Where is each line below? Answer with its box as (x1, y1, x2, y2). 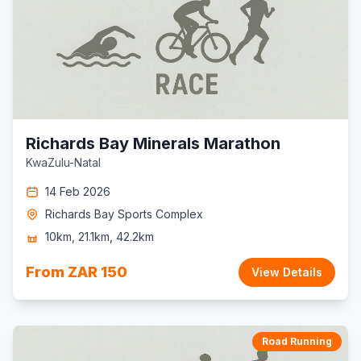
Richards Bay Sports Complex (45, 207, 203, 221)
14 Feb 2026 (45, 185, 110, 198)
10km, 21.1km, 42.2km (45, 230, 154, 243)
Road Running (262, 335, 332, 347)
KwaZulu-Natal (26, 156, 101, 169)
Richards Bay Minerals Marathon (26, 134, 280, 153)
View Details (251, 265, 322, 279)
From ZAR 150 (26, 263, 127, 280)
